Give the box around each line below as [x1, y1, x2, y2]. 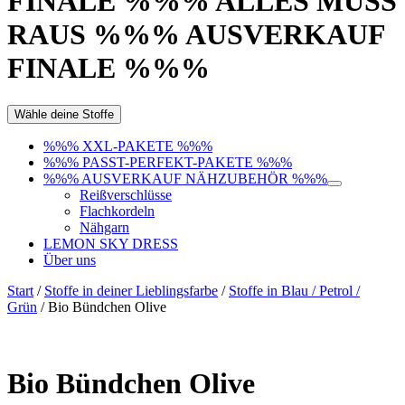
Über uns [43, 251, 96, 268]
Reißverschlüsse [80, 186, 172, 202]
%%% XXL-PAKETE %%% [43, 137, 212, 154]
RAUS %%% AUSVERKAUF [7, 18, 385, 52]
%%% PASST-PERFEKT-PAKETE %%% [43, 154, 292, 170]
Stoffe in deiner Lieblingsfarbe [44, 282, 218, 298]
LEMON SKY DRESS [43, 235, 178, 251]
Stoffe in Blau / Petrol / [229, 282, 360, 298]
